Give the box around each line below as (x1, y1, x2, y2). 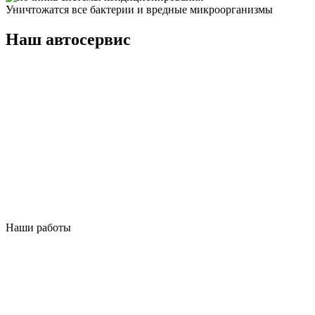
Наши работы (6, 221, 71, 233)
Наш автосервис (6, 30, 131, 49)
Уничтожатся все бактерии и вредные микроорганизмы (6, 3, 273, 15)
